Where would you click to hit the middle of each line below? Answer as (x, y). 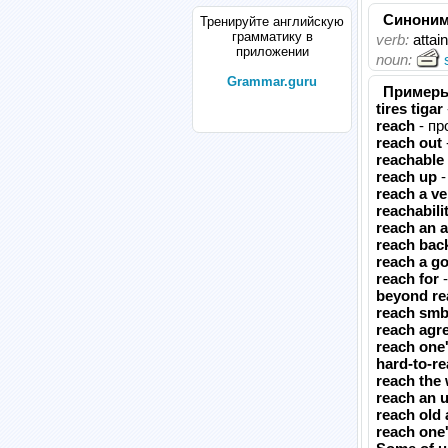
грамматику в (272, 36)
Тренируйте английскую (272, 21)
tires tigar (409, 108)
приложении (272, 51)
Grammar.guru (272, 81)
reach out (409, 142)
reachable (410, 159)
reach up (406, 176)
